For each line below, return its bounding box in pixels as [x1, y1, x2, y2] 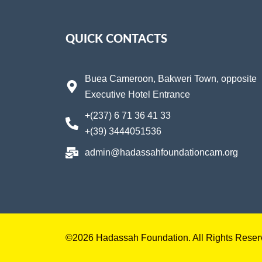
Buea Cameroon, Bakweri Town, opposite [84, 74, 257, 84]
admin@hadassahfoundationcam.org [84, 147, 238, 157]
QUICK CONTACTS [65, 33, 167, 45]
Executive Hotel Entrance [84, 89, 190, 99]
